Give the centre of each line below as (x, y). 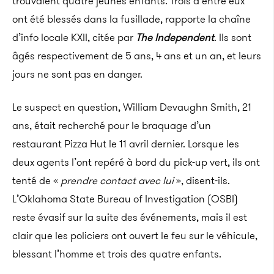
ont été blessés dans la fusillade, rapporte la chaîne (131, 19)
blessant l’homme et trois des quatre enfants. (117, 254)
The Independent (175, 37)
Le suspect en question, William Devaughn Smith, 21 (132, 107)
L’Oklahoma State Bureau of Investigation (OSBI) (125, 199)
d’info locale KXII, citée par (74, 37)
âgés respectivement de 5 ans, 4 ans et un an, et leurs (137, 56)
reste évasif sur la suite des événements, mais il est (130, 217)
